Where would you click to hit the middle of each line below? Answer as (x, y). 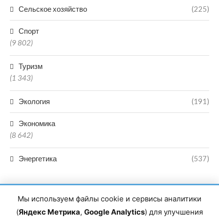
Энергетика (38, 158)
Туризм (31, 66)
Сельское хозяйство (53, 9)
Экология (34, 101)
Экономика (37, 123)
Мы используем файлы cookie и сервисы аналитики (109, 199)
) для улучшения (174, 212)
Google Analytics (114, 212)
